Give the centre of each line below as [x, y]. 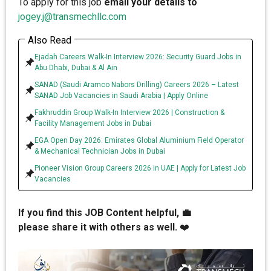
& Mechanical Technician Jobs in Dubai [100, 151]
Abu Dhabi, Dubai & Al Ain [76, 68]
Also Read [50, 40]
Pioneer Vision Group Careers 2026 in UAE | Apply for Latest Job [140, 168]
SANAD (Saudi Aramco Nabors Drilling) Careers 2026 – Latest [137, 85]
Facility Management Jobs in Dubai [93, 123]
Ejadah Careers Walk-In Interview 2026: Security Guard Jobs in [138, 57]
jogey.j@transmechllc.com [72, 17]
